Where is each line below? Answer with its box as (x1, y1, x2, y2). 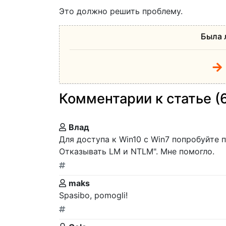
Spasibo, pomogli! (59, 190, 128, 201)
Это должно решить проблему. (59, 6, 183, 17)
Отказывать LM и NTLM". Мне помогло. (59, 146, 214, 157)
